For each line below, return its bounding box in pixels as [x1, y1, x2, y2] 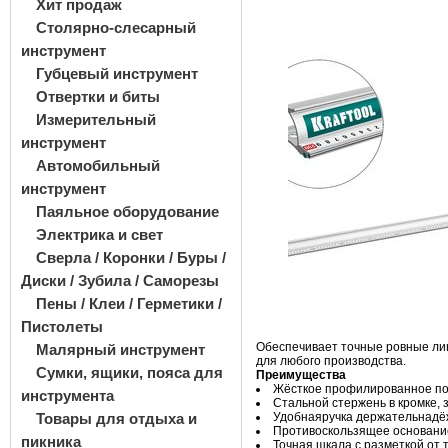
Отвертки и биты [36, 88, 160, 105]
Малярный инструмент [36, 341, 205, 358]
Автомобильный [36, 157, 160, 174]
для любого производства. [256, 354, 406, 368]
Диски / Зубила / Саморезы [21, 272, 219, 289]
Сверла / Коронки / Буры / [36, 249, 226, 266]
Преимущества [256, 368, 346, 382]
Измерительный [36, 111, 156, 128]
